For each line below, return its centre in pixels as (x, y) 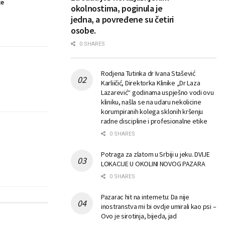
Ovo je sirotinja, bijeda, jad (139, 216)
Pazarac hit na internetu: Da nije (145, 197)
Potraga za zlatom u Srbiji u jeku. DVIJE (155, 154)
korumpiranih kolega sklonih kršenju (152, 112)
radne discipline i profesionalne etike (154, 121)
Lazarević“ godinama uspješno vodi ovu (157, 93)
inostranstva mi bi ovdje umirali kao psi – (159, 207)
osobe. (83, 31)
